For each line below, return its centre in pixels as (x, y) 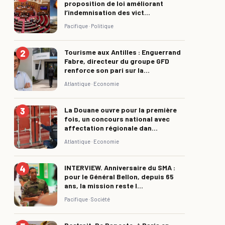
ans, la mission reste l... (104, 185)
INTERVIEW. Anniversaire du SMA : (120, 167)
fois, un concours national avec (117, 119)
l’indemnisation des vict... (107, 12)
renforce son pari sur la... (107, 70)
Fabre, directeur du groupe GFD (117, 61)
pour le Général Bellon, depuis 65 (119, 176)
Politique (102, 26)
